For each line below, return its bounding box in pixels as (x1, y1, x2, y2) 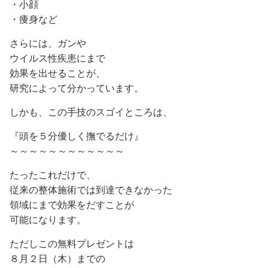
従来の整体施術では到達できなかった (10, 184, 172, 196)
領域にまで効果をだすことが (10, 199, 134, 211)
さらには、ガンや (10, 37, 86, 49)
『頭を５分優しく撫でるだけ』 (10, 130, 144, 142)
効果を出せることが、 (10, 67, 105, 79)
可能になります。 (10, 214, 86, 226)
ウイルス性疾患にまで (10, 52, 105, 64)
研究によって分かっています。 (10, 82, 144, 94)
